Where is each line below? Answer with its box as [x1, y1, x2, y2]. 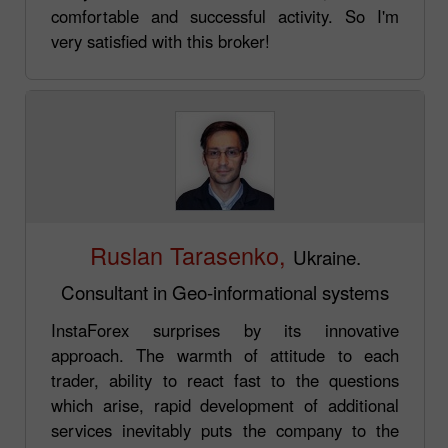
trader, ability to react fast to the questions [51, 367, 399, 392]
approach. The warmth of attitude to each [51, 342, 399, 367]
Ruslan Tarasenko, [89, 237, 286, 272]
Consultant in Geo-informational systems [61, 277, 389, 305]
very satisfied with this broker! [51, 28, 270, 53]
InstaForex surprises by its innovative [51, 317, 399, 342]
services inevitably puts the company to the [51, 417, 399, 442]
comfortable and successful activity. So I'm [51, 3, 399, 28]
